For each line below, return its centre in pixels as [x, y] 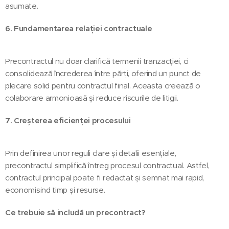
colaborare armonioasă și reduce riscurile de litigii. [92, 98]
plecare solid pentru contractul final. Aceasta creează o [103, 85]
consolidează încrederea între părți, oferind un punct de [103, 73]
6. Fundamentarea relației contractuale [79, 28]
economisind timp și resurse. [55, 190]
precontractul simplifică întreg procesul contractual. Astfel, [107, 165]
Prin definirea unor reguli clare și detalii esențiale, [91, 153]
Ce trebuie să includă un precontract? [75, 212]
